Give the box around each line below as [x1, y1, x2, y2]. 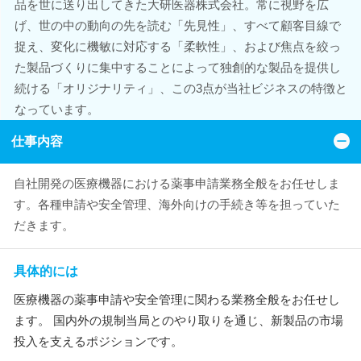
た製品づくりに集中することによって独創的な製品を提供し [14, 60, 341, 74]
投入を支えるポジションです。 [14, 334, 183, 348]
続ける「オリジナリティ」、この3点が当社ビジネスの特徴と [14, 81, 347, 95]
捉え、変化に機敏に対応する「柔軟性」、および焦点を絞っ [14, 39, 341, 53]
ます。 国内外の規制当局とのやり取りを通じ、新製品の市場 [14, 313, 343, 327]
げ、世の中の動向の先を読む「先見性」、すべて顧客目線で [14, 19, 341, 32]
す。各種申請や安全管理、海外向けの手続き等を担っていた [14, 197, 340, 211]
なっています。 [14, 102, 99, 116]
